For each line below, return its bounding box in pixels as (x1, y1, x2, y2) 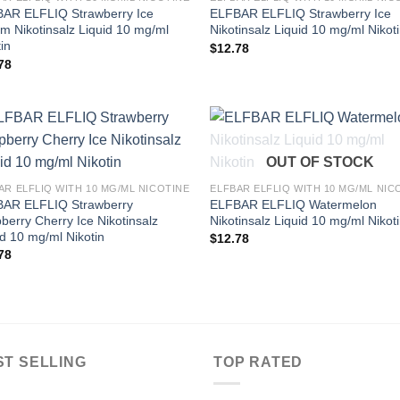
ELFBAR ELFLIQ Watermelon (210, 196, 378, 212)
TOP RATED (213, 354, 304, 370)
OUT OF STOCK (266, 154, 375, 170)
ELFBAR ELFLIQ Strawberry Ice (210, 6, 392, 21)
